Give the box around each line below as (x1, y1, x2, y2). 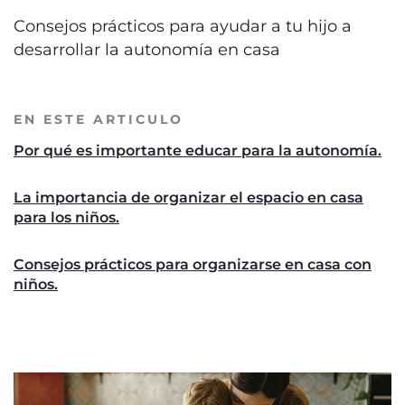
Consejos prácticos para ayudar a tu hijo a (14, 16, 352, 36)
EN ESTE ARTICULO (14, 111, 184, 127)
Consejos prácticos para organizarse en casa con (14, 256, 372, 273)
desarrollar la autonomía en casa (14, 40, 280, 60)
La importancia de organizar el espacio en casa (14, 189, 363, 206)
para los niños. (14, 209, 119, 226)
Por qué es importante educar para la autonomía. (14, 142, 381, 159)
